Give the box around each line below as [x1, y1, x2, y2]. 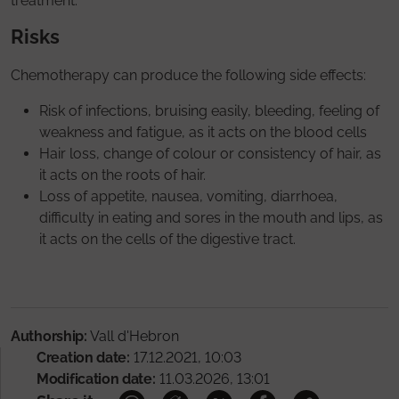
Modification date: [37, 370, 156, 387]
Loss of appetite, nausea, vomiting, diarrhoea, [39, 187, 338, 205]
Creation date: [37, 348, 130, 366]
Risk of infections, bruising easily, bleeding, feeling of [39, 102, 379, 119]
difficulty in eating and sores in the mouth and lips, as [39, 208, 383, 226]
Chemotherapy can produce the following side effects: [11, 66, 366, 84]
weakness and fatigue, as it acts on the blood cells [39, 123, 367, 141]
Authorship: [11, 327, 87, 345]
